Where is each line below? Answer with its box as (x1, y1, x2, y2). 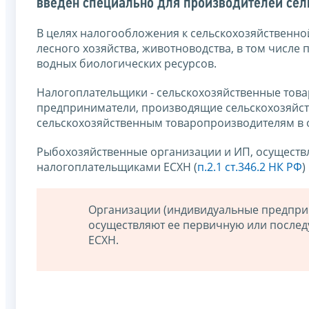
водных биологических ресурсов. (37, 55, 217, 71)
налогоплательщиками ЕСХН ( (37, 159, 197, 175)
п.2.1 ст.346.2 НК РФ (197, 159, 302, 175)
